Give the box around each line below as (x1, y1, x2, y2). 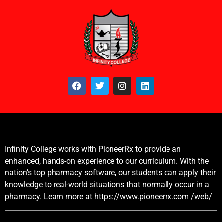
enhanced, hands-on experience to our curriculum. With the (5, 156, 209, 166)
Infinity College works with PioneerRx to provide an (5, 144, 181, 154)
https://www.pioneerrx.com (94, 192, 189, 202)
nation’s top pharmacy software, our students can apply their (5, 168, 216, 178)
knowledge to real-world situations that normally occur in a (5, 180, 209, 190)
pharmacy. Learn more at (5, 192, 94, 202)
